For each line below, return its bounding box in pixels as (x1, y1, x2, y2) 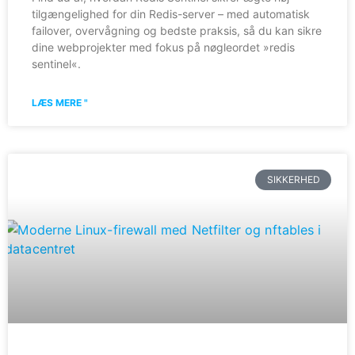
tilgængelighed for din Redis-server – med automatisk (32, 6, 310, 21)
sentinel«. (32, 56, 81, 71)
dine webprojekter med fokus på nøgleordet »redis (32, 40, 295, 54)
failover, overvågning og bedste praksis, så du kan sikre (32, 23, 322, 37)
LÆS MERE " (32, 96, 88, 109)
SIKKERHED (266, 173, 320, 185)
